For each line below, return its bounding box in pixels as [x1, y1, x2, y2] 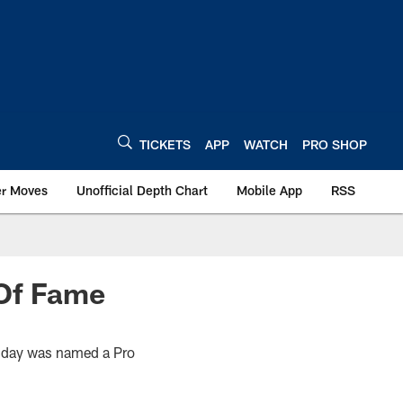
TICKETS [139, 136, 191, 152]
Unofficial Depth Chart [76, 183, 208, 198]
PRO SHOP [302, 136, 367, 152]
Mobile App [237, 183, 302, 198]
